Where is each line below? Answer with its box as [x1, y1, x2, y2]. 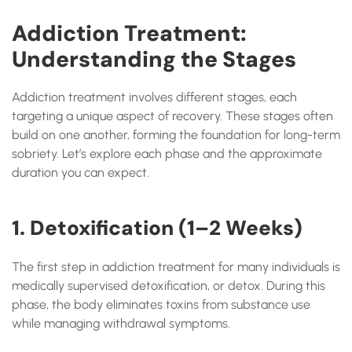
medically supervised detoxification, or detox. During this [12, 278, 325, 293]
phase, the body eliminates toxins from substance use [12, 297, 310, 312]
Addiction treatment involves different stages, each [12, 90, 297, 104]
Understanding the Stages [12, 45, 296, 74]
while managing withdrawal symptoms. [12, 316, 230, 331]
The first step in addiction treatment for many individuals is [12, 259, 340, 274]
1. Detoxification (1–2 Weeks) [12, 214, 302, 241]
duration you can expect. [12, 165, 149, 180]
